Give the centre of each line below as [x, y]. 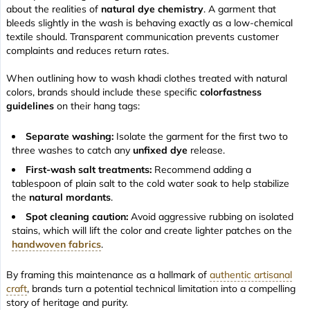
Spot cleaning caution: [77, 216]
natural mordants [70, 197]
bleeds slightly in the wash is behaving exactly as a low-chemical [149, 22]
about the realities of [54, 9]
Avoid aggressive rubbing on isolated [211, 216]
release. [206, 150]
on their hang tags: [97, 106]
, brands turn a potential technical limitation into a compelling [161, 288]
